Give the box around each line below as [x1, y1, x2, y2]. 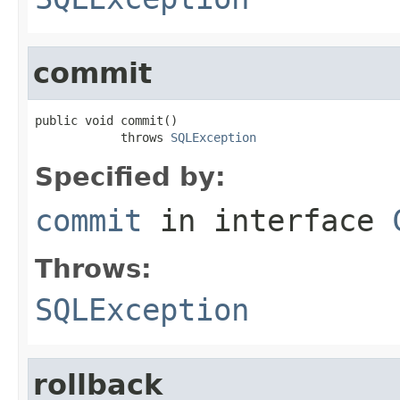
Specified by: [35, 161, 226, 192]
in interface [142, 202, 392, 238]
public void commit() [35, 112, 178, 128]
